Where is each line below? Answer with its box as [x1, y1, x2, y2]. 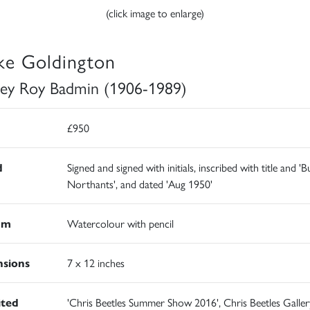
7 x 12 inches [66, 255, 125, 271]
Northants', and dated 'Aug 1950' [66, 176, 212, 192]
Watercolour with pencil [66, 215, 174, 232]
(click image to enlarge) [106, 5, 204, 21]
